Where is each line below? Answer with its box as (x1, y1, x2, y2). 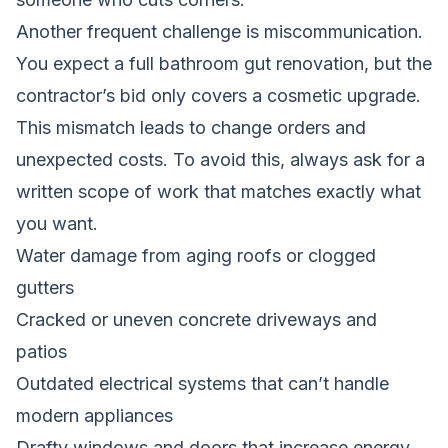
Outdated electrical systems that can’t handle (16, 372, 389, 394)
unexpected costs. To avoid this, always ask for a (16, 148, 425, 170)
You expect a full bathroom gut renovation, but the (16, 52, 432, 74)
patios (16, 340, 67, 362)
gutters (16, 276, 74, 298)
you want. (16, 212, 98, 234)
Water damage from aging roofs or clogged (16, 244, 376, 266)
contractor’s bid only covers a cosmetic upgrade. (16, 84, 421, 106)
